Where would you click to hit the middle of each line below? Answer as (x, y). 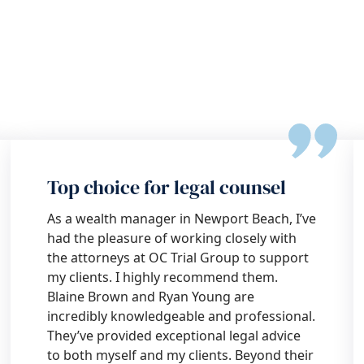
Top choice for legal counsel (167, 187)
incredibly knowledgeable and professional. (182, 316)
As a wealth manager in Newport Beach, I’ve (182, 219)
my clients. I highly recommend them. (163, 277)
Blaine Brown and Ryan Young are (151, 297)
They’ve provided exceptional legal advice (174, 336)
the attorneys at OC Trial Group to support (178, 258)
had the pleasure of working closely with (172, 238)
